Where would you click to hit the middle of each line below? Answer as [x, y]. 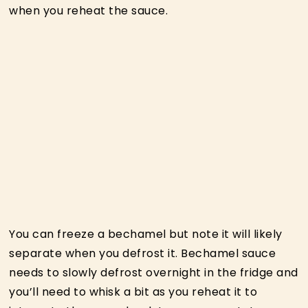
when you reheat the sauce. [89, 10]
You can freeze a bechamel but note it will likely [146, 234]
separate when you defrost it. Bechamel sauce [143, 253]
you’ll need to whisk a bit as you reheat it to [133, 291]
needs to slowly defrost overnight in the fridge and [154, 272]
